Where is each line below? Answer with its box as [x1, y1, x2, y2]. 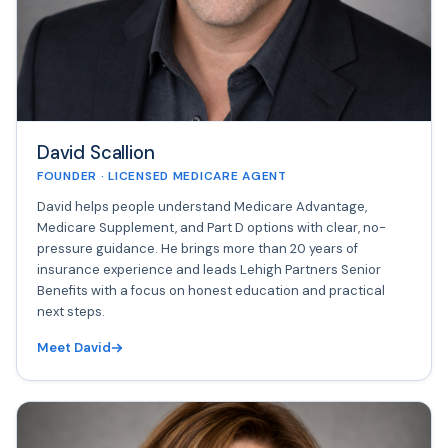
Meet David [37, 338, 111, 356]
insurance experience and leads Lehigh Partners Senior [37, 260, 381, 278]
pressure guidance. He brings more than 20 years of [37, 239, 358, 257]
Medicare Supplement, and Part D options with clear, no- [37, 218, 386, 236]
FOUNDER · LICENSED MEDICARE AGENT [37, 167, 287, 184]
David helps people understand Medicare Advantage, [37, 197, 367, 215]
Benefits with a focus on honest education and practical [37, 281, 385, 299]
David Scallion [37, 140, 155, 165]
